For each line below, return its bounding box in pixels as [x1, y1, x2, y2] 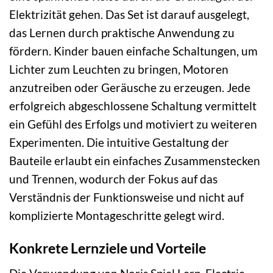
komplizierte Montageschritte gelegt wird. [9, 208, 224, 222]
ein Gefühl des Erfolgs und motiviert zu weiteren [9, 116, 257, 131]
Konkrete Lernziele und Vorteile [9, 239, 206, 257]
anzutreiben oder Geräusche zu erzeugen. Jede [9, 80, 250, 94]
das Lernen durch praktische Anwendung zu [9, 25, 235, 40]
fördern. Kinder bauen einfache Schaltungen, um [9, 43, 258, 58]
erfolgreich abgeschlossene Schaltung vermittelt [9, 98, 257, 113]
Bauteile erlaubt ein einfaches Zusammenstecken [9, 153, 260, 168]
